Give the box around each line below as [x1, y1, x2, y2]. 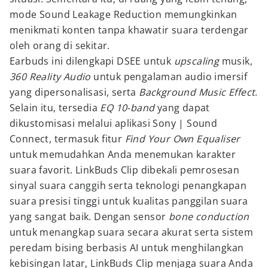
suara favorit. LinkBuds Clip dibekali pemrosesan [10, 163, 240, 176]
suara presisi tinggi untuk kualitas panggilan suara [10, 194, 248, 208]
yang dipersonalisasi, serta [10, 86, 139, 99]
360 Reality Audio [10, 70, 91, 83]
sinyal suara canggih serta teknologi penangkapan [10, 179, 247, 192]
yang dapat [154, 101, 210, 114]
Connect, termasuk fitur [10, 132, 125, 145]
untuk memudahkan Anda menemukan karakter [10, 148, 236, 161]
